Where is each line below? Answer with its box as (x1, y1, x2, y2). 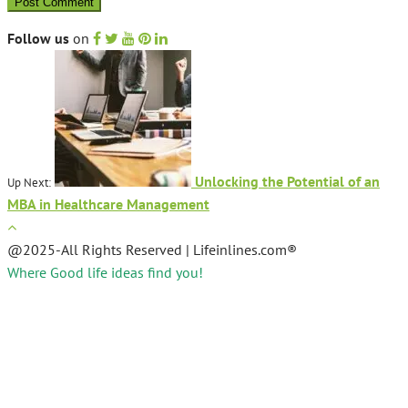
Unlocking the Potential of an (191, 172, 380, 191)
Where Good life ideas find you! (7, 263, 203, 282)
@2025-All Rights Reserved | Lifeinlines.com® (7, 240, 297, 260)
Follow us (7, 29, 69, 48)
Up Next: (7, 174, 51, 191)
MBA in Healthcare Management (7, 195, 209, 214)
